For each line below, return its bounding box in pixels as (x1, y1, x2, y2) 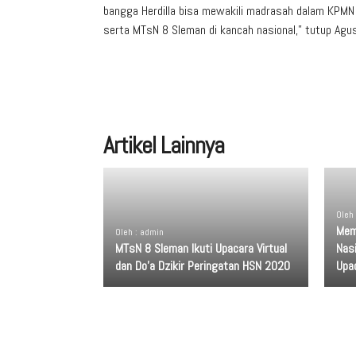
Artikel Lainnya (103, 130, 224, 161)
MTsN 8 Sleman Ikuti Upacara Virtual (115, 240, 287, 257)
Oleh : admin (115, 226, 164, 238)
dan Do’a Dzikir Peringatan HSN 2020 (115, 257, 290, 274)
